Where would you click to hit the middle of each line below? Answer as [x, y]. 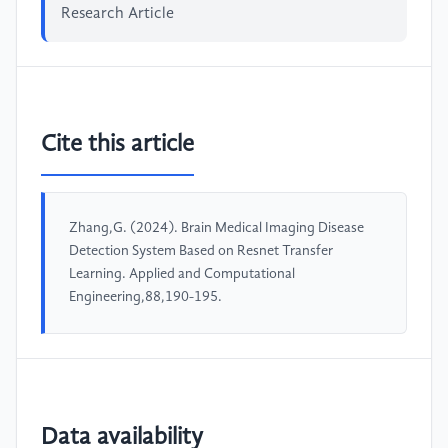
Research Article [117, 13]
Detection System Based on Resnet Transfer [201, 251]
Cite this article [117, 145]
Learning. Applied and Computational [182, 274]
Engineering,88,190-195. [145, 297]
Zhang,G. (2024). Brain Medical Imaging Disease [216, 228]
